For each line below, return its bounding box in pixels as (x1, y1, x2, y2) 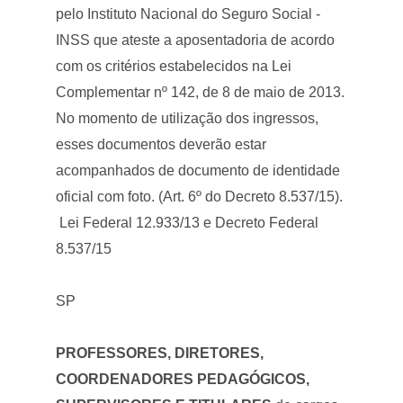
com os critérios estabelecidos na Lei (56, 58, 292, 74)
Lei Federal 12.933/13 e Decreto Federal (56, 214, 319, 230)
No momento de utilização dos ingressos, (56, 110, 319, 126)
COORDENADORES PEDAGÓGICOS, (56, 371, 310, 387)
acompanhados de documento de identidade (56, 162, 341, 178)
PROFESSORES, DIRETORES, (56, 345, 264, 361)
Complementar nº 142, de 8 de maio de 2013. (56, 84, 345, 100)
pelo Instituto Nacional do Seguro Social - (56, 5, 321, 22)
